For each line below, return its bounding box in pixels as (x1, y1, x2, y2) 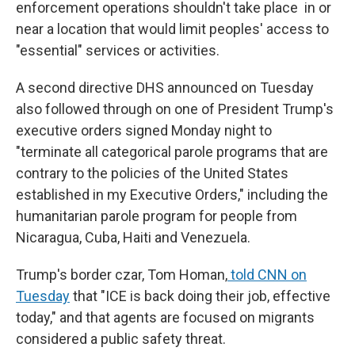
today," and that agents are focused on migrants (16, 309, 315, 326)
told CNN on (227, 266, 307, 283)
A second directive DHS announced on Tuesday (16, 79, 314, 96)
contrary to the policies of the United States (16, 165, 288, 181)
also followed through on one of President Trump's (16, 101, 334, 117)
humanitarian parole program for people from (16, 208, 297, 224)
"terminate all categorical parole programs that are (16, 143, 328, 160)
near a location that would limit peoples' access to (16, 21, 329, 37)
